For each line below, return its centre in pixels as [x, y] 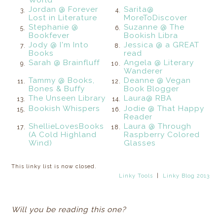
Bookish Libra [151, 35]
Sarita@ [139, 9]
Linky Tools [136, 176]
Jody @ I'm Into [59, 45]
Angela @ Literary [159, 62]
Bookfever [49, 35]
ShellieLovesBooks [67, 126]
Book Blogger [152, 89]
